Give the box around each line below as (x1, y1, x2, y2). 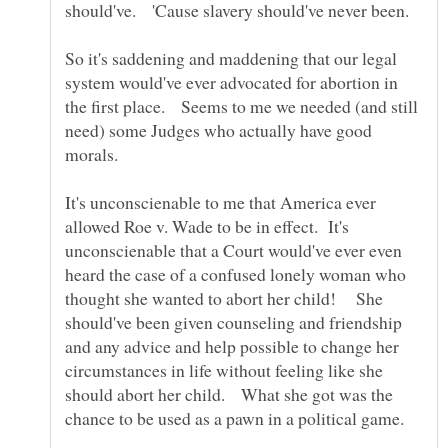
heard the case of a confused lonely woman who (65, 261, 406, 286)
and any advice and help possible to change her (65, 333, 399, 358)
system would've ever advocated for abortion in (65, 69, 398, 94)
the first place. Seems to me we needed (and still (65, 93, 418, 118)
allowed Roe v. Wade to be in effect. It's (65, 213, 349, 238)
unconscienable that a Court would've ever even (65, 237, 402, 262)
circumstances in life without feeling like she (65, 357, 383, 382)
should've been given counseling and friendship (65, 309, 402, 334)
